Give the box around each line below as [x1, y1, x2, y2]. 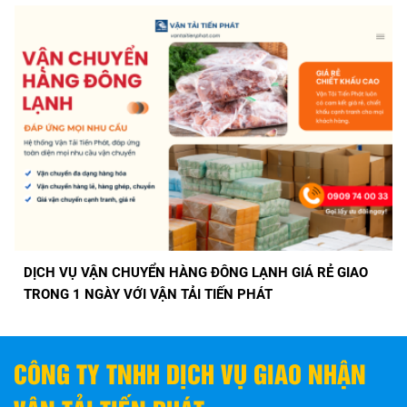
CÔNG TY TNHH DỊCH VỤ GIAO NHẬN [14, 354, 366, 392]
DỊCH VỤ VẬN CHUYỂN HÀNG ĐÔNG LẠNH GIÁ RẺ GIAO [24, 264, 368, 282]
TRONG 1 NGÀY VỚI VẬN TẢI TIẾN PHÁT [24, 286, 273, 303]
